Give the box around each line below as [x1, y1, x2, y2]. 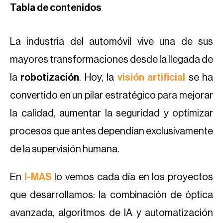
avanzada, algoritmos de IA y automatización [10, 208, 213, 218]
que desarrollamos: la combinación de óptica [10, 190, 213, 200]
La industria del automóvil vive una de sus [10, 37, 213, 47]
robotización [20, 73, 80, 83]
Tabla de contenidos [10, 3, 102, 13]
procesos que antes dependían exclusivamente [10, 126, 213, 136]
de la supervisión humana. [10, 144, 122, 154]
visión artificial [117, 73, 189, 83]
